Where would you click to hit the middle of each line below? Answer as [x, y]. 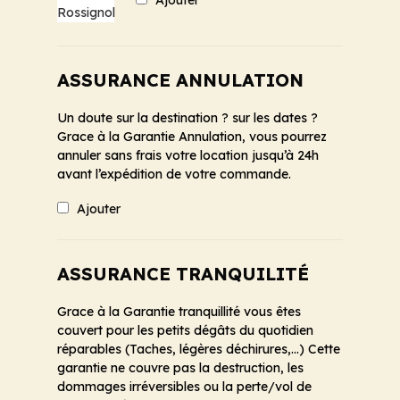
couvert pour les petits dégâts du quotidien [185, 330]
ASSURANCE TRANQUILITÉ [183, 273]
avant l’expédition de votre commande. [174, 175]
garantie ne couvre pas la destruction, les [180, 367]
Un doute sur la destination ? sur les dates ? [187, 118]
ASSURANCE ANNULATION [180, 80]
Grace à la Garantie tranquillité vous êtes [179, 311]
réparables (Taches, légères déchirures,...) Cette [199, 349]
